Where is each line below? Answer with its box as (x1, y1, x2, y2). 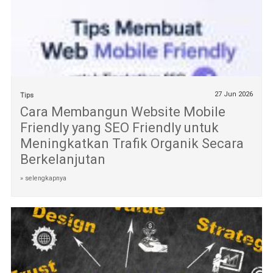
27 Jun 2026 (214, 90, 253, 98)
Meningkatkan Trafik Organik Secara (19, 135, 244, 151)
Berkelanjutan (19, 151, 105, 167)
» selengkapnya (19, 174, 66, 182)
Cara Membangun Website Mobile (19, 104, 225, 119)
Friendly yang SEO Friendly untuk (19, 119, 219, 135)
